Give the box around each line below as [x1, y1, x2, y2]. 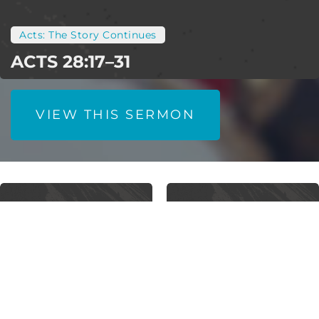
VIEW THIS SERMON [36, 107, 195, 123]
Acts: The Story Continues [19, 28, 157, 42]
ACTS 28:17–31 [11, 51, 130, 73]
